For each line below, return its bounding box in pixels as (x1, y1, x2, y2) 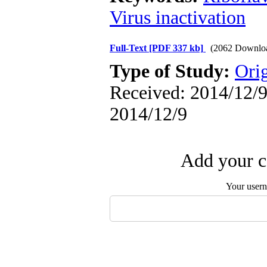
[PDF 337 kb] (149, 43, 203, 53)
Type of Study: (110, 61, 235, 82)
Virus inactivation (110, 7, 246, 28)
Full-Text (110, 43, 149, 53)
